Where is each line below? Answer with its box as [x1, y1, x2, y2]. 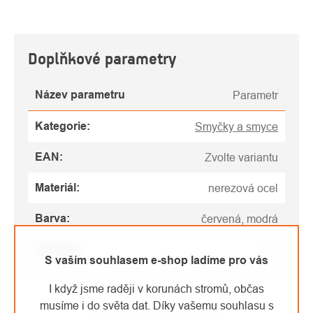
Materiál [35, 181, 76, 195]
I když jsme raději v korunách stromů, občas [49, 282, 264, 295]
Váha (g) [35, 242, 79, 256]
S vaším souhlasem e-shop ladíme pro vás [45, 254, 268, 267]
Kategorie [35, 119, 87, 133]
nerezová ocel [208, 182, 278, 195]
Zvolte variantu [205, 151, 278, 164]
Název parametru [35, 88, 125, 102]
